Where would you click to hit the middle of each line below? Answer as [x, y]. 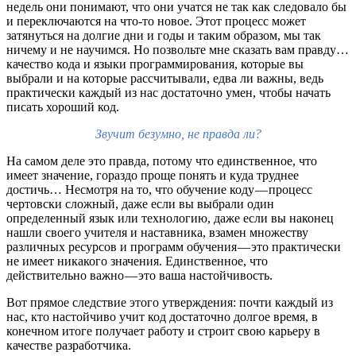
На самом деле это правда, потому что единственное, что [162, 161]
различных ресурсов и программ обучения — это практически [174, 246]
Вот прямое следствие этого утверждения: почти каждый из [170, 302]
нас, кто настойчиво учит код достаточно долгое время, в [162, 316]
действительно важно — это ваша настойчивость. [139, 275]
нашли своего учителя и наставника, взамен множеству [157, 232]
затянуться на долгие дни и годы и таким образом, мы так [164, 35]
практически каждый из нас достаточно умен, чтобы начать [168, 92]
